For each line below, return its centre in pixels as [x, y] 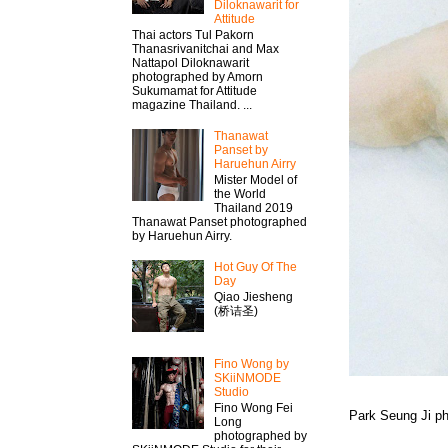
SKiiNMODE [247, 377]
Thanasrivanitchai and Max [205, 48]
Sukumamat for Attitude [194, 90]
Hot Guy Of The [255, 266]
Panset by [240, 149]
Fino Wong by [251, 363]
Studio [231, 391]
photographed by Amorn [197, 76]
